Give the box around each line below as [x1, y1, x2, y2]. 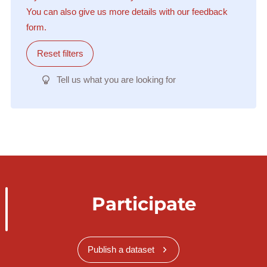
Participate [92, 192, 197, 215]
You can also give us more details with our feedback [26, 6, 228, 17]
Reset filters [36, 48, 83, 58]
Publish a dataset [88, 244, 155, 255]
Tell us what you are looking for [56, 74, 176, 85]
